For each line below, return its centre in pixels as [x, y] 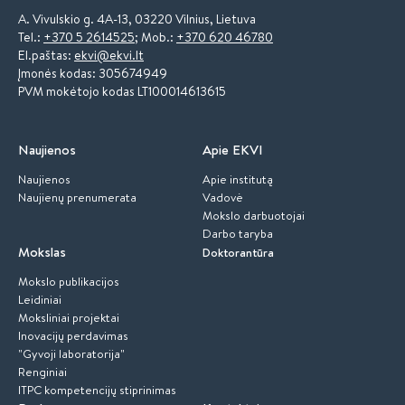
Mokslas [42, 252]
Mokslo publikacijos [69, 281]
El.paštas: [46, 55]
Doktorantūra [238, 252]
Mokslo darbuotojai [254, 215]
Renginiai [42, 372]
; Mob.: [155, 37]
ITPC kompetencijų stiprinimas [97, 390]
